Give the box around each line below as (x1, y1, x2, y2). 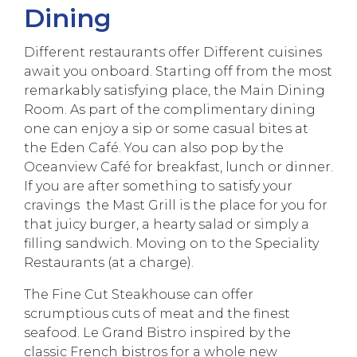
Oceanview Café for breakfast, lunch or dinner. (24, 159, 333, 175)
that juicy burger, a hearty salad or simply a (24, 217, 309, 232)
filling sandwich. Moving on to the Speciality (24, 236, 319, 251)
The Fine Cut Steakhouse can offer (24, 287, 253, 302)
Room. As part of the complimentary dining (24, 102, 316, 117)
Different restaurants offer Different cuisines (24, 45, 322, 60)
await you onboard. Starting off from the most (24, 64, 332, 79)
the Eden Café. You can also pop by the (24, 140, 284, 155)
